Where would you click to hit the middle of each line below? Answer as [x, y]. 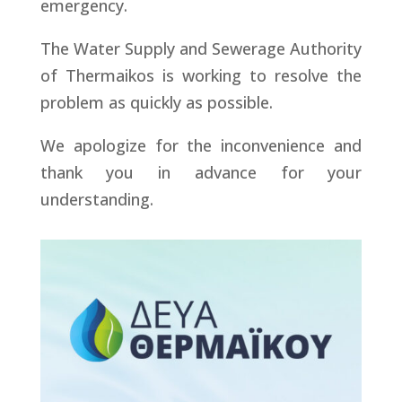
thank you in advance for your [201, 172]
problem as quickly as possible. [156, 102]
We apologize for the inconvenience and [201, 145]
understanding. [96, 199]
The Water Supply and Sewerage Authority [201, 48]
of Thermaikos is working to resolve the [201, 75]
